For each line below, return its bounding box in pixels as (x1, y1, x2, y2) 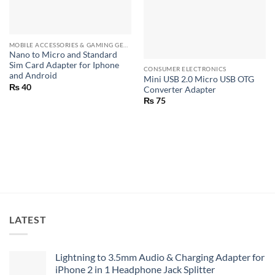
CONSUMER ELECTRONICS (143, 65, 227, 73)
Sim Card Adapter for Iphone (9, 60, 119, 71)
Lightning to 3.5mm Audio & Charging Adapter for (55, 251, 265, 263)
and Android (9, 71, 57, 81)
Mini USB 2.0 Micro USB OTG (143, 74, 254, 84)
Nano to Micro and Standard (9, 50, 117, 60)
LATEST (9, 213, 47, 225)
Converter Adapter (143, 84, 216, 95)
